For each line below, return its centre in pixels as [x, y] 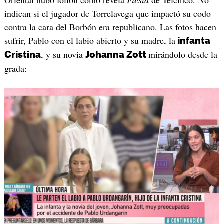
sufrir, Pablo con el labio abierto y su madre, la [90, 40]
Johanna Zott [117, 55]
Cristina [22, 55]
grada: [15, 68]
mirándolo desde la [183, 54]
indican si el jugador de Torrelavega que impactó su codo [107, 13]
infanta [193, 41]
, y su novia [63, 54]
